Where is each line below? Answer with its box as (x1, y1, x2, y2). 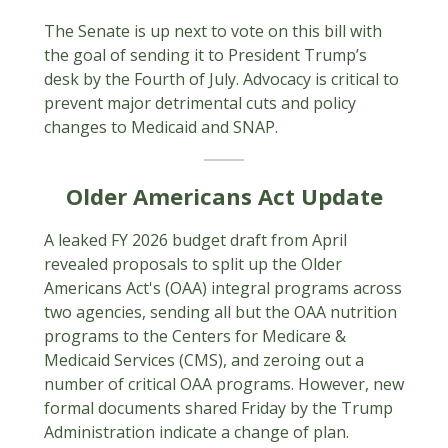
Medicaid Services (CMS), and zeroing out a (44, 349, 364, 371)
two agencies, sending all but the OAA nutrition (44, 301, 397, 323)
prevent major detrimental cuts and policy (44, 92, 356, 114)
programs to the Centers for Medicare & (44, 325, 346, 347)
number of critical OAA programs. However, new (44, 373, 404, 395)
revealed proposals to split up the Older (44, 253, 342, 275)
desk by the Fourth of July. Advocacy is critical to (44, 68, 399, 90)
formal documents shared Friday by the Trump (44, 397, 393, 419)
